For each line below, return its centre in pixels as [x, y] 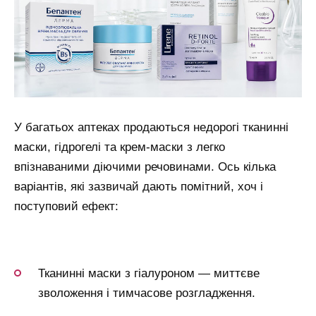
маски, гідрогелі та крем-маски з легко [120, 147]
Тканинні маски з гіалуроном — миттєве [149, 273]
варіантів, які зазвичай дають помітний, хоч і [139, 187]
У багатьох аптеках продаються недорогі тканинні [151, 128]
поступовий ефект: [66, 207]
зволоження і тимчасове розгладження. [147, 293]
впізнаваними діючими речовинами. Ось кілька [145, 167]
